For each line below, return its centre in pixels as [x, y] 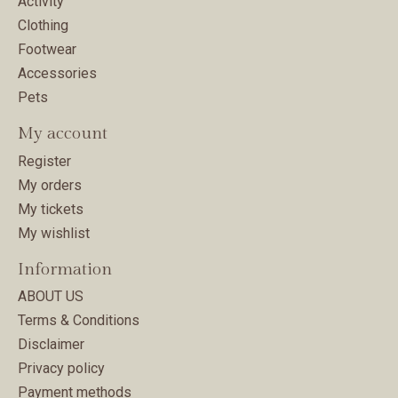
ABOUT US [51, 297]
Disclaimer [51, 345]
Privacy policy [61, 369]
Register [44, 161]
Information [65, 269]
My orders [50, 185]
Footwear [47, 50]
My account [63, 134]
